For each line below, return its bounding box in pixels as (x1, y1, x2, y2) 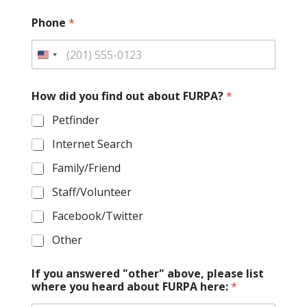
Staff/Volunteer (51, 184, 132, 200)
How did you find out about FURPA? (31, 88, 226, 104)
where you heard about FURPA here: (31, 279, 231, 295)
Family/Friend (51, 160, 121, 176)
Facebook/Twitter (51, 208, 143, 224)
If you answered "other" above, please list (31, 266, 264, 282)
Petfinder (51, 112, 99, 128)
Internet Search (51, 136, 132, 152)
